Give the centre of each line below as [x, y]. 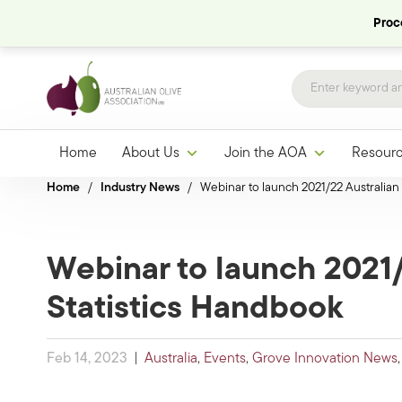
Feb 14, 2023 [87, 359]
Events [225, 359]
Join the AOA [266, 154]
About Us [151, 154]
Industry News [140, 188]
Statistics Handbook [195, 310]
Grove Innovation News [325, 359]
